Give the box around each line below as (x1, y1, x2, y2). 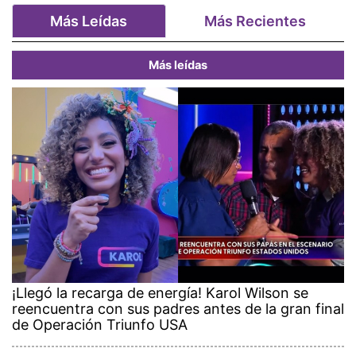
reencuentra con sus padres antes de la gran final (12, 300, 344, 317)
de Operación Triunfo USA (12, 315, 188, 333)
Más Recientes (203, 12, 306, 29)
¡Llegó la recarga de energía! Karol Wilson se (12, 284, 308, 301)
